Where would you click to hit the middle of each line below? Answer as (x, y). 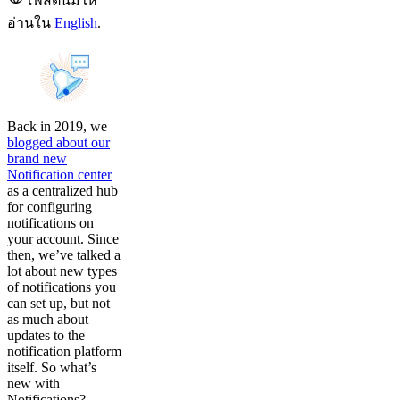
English (76, 23)
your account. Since (63, 239)
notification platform (64, 351)
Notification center (59, 175)
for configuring (50, 207)
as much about (48, 319)
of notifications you (62, 287)
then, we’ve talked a (64, 255)
